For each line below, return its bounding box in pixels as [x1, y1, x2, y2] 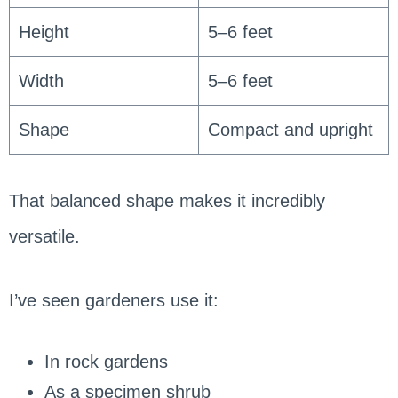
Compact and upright [207, 119, 373, 139]
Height [18, 21, 69, 42]
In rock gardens [44, 351, 168, 371]
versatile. [8, 226, 80, 246]
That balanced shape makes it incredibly [8, 190, 325, 211]
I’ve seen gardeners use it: [8, 290, 219, 310]
